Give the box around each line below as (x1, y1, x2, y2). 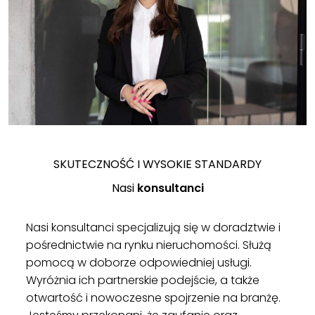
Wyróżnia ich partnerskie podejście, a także (26, 271, 260, 288)
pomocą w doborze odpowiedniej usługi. (26, 254, 252, 271)
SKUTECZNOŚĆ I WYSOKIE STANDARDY (53, 155, 262, 172)
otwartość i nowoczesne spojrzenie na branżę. (26, 289, 281, 306)
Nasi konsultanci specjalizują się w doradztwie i (26, 219, 281, 236)
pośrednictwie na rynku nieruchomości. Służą (26, 236, 272, 253)
